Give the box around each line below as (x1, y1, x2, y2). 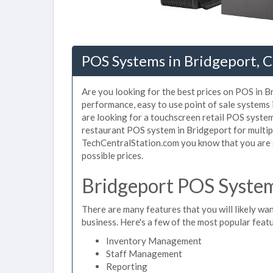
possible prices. (82, 150, 143, 161)
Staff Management (106, 248, 182, 259)
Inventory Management (106, 235, 202, 246)
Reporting (106, 261, 147, 272)
